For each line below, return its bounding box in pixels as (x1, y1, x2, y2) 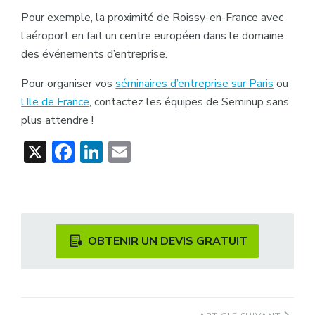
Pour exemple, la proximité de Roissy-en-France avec (21, 9, 284, 25)
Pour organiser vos (21, 75, 116, 91)
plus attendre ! (21, 112, 94, 128)
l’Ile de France (21, 94, 90, 110)
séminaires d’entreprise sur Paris (115, 75, 274, 91)
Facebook (75, 136, 168, 167)
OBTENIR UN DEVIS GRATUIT (88, 233, 248, 249)
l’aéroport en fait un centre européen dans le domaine (21, 27, 284, 44)
